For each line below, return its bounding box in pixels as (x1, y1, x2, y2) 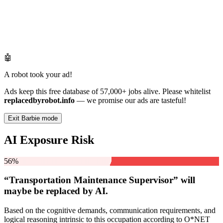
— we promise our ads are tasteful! (75, 96, 186, 105)
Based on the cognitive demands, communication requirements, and (4, 206, 216, 215)
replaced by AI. (43, 186, 108, 197)
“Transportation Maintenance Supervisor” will (4, 175, 195, 186)
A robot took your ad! (4, 70, 72, 79)
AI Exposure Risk (4, 133, 94, 146)
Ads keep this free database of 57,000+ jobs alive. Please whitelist (4, 87, 211, 96)
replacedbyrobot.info (4, 96, 75, 105)
